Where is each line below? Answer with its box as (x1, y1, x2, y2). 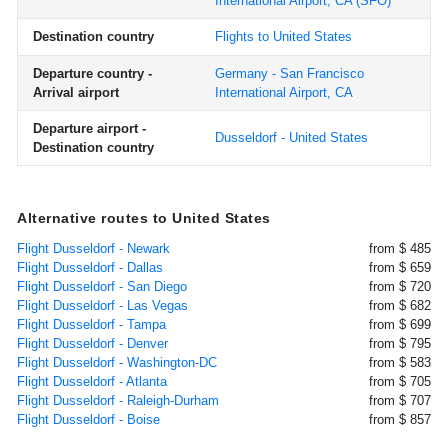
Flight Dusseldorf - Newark (17, 241, 170, 256)
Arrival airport (33, 85, 119, 100)
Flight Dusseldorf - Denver (17, 336, 168, 351)
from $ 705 (369, 374, 431, 389)
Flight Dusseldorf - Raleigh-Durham (17, 393, 219, 408)
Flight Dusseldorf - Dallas (17, 260, 163, 275)
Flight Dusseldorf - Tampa (17, 317, 166, 332)
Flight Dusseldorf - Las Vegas (17, 298, 188, 313)
